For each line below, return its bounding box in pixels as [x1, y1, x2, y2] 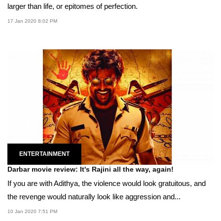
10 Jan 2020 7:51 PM [7, 209, 57, 215]
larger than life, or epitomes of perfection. [7, 2, 138, 11]
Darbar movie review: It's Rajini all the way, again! [7, 165, 174, 174]
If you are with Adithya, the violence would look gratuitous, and [7, 179, 206, 188]
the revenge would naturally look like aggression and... [7, 192, 181, 201]
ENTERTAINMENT [19, 150, 70, 158]
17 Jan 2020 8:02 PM [7, 18, 57, 24]
